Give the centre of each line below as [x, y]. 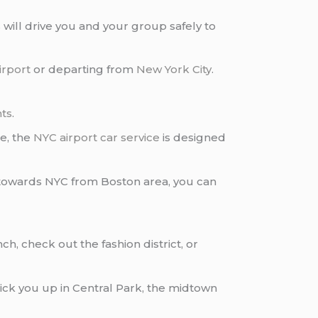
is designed [193, 138]
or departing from [84, 70]
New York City [174, 70]
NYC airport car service [97, 138]
